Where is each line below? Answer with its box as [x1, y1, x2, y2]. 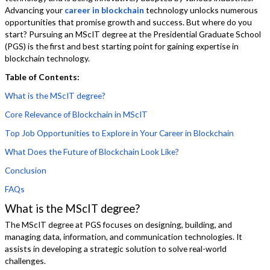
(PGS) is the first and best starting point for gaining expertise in [5, 41, 239, 52]
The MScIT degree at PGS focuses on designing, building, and [5, 219, 233, 230]
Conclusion [5, 165, 47, 176]
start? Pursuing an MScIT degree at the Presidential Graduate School [5, 29, 262, 40]
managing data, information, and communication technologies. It [5, 231, 243, 242]
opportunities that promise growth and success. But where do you [5, 17, 253, 28]
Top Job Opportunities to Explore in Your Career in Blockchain [5, 128, 234, 139]
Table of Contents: [5, 72, 80, 83]
